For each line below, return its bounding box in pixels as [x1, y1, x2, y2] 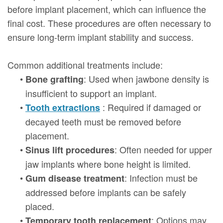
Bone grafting [25, 72, 84, 86]
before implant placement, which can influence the [7, 2, 206, 15]
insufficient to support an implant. [25, 86, 157, 100]
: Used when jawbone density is [84, 72, 209, 85]
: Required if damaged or [103, 100, 201, 113]
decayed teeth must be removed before [25, 114, 181, 128]
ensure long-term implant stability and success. [7, 30, 194, 43]
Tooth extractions [25, 101, 100, 114]
